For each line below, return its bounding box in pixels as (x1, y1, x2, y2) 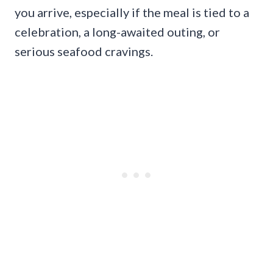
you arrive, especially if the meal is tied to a (15, 4, 249, 19)
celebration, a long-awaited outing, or (15, 24, 220, 39)
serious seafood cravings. (15, 43, 153, 58)
